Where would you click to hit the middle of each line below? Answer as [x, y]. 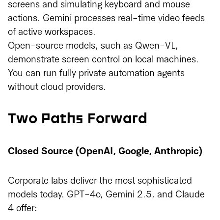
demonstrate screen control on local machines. [103, 60]
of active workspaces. [52, 32]
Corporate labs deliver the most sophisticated [100, 181]
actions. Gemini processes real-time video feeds [106, 18]
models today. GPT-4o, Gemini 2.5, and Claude [106, 195]
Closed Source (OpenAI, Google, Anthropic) [105, 151]
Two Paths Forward [78, 119]
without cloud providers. [57, 87]
